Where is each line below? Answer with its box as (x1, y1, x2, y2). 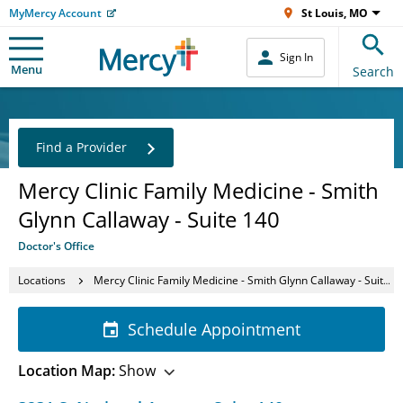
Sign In (280, 49, 313, 65)
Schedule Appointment (128, 318, 300, 340)
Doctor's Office (18, 238, 94, 254)
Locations (18, 272, 66, 288)
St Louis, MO (301, 5, 368, 21)
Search (353, 63, 394, 80)
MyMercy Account (9, 5, 102, 21)
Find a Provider (36, 139, 127, 156)
